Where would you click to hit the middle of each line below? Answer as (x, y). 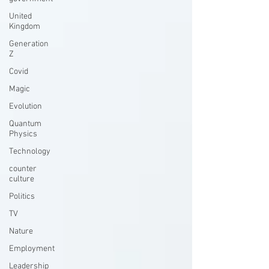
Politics (22, 197)
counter (23, 169)
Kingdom (25, 27)
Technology (30, 152)
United (20, 17)
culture (22, 179)
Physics (23, 134)
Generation (29, 44)
